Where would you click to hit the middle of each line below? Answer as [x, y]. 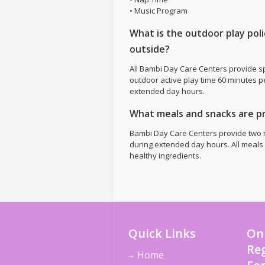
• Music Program [159, 11]
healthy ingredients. [165, 156]
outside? [150, 49]
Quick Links [162, 234]
